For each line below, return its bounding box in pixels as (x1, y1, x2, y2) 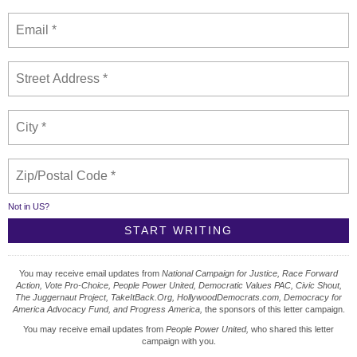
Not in (8, 202, 33, 212)
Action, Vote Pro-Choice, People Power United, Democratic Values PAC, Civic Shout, (15, 280, 342, 291)
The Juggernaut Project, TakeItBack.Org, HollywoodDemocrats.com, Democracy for (15, 292, 342, 303)
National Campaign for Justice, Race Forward (162, 269, 338, 279)
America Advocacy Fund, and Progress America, (12, 304, 202, 315)
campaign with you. (141, 336, 216, 347)
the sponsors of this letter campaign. (202, 304, 345, 315)
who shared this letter (249, 324, 334, 335)
